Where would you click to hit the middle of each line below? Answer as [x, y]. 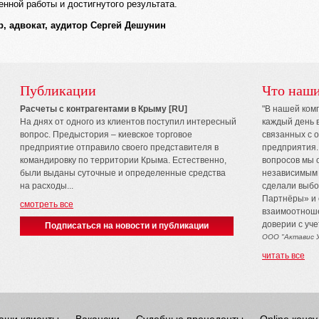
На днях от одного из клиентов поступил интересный [128, 122]
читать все [283, 256]
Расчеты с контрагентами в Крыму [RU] [104, 109]
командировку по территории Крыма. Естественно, [123, 160]
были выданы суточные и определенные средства [123, 173]
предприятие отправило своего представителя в [119, 147]
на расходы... [47, 186]
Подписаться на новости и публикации [127, 226]
